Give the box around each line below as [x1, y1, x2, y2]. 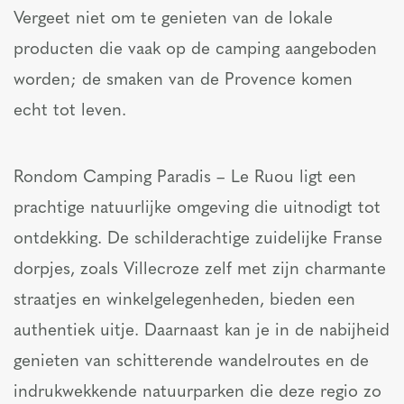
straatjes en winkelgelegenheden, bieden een [14, 291, 355, 309]
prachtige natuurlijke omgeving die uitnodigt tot [14, 199, 381, 217]
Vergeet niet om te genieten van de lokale [14, 10, 333, 28]
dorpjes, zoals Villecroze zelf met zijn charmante [14, 261, 386, 279]
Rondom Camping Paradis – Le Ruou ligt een [14, 169, 356, 187]
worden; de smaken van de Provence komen [14, 71, 353, 89]
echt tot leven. [14, 102, 126, 120]
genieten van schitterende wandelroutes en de [14, 353, 369, 371]
